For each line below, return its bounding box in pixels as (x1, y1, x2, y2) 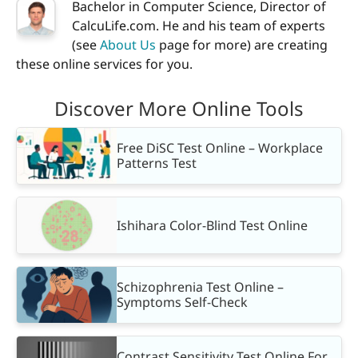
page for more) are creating (156, 35, 328, 54)
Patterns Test (117, 154, 197, 173)
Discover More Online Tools (54, 95, 304, 122)
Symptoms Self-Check (117, 293, 248, 312)
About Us (100, 35, 156, 54)
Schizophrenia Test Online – (117, 278, 284, 296)
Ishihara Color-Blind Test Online (117, 216, 308, 234)
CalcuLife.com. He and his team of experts (72, 16, 325, 34)
